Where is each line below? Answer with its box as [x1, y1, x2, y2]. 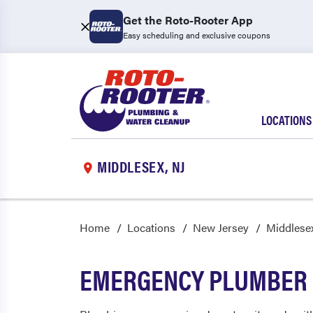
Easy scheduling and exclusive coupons [123, 29, 270, 41]
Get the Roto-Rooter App [123, 12, 253, 28]
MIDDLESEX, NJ [97, 154, 185, 177]
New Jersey [193, 219, 249, 235]
